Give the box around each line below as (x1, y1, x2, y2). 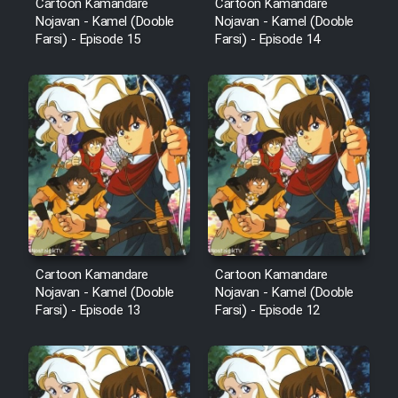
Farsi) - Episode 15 (36, 28, 140, 51)
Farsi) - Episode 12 (215, 300, 320, 322)
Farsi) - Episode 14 (215, 28, 320, 51)
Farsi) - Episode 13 (36, 300, 140, 322)
